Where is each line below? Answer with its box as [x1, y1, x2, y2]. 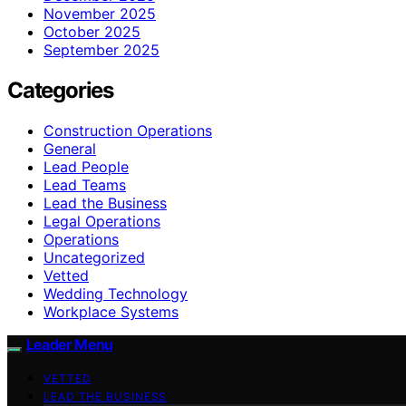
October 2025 [43, 22, 140, 41]
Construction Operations [43, 121, 212, 140]
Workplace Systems [43, 302, 179, 321]
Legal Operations [43, 211, 160, 230]
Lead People [43, 157, 129, 176]
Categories [7, 76, 113, 103]
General [43, 139, 96, 158]
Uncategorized [43, 247, 145, 266]
